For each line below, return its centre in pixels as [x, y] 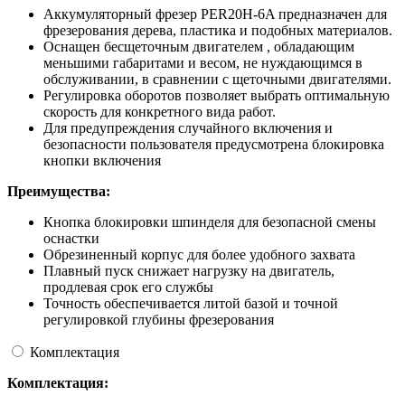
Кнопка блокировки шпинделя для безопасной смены [210, 222]
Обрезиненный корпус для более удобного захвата [199, 255]
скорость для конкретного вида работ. [160, 112]
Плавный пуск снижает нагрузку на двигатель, [189, 271]
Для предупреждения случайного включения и [188, 128]
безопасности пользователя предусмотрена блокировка [214, 145]
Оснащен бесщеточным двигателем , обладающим [199, 47]
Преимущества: [59, 192]
